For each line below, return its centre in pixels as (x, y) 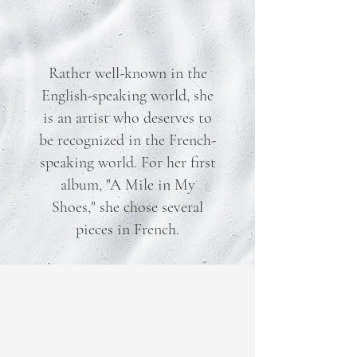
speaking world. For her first (127, 163)
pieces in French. (127, 229)
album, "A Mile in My (127, 185)
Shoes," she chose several (127, 207)
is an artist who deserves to (127, 118)
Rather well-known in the (127, 73)
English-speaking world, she (127, 96)
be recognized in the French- (127, 140)
